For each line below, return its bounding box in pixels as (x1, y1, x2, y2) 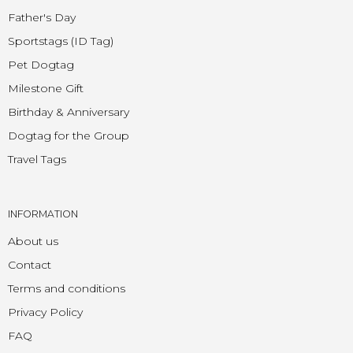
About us (8, 233, 58, 248)
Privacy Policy (8, 304, 83, 319)
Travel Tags (8, 151, 66, 166)
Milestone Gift (8, 80, 84, 95)
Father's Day (8, 9, 76, 24)
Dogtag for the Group (8, 128, 129, 143)
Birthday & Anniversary (8, 104, 129, 119)
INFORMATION (8, 207, 78, 220)
